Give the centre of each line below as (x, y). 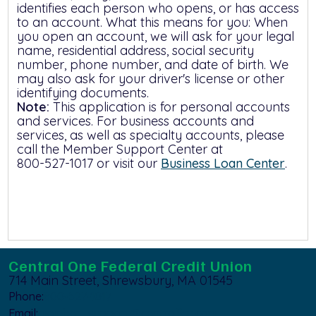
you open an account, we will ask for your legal (156, 36)
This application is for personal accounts (170, 107)
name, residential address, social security (135, 50)
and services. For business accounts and (135, 121)
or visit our (127, 163)
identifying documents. (83, 93)
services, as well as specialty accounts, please (151, 135)
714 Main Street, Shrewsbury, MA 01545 (121, 280)
